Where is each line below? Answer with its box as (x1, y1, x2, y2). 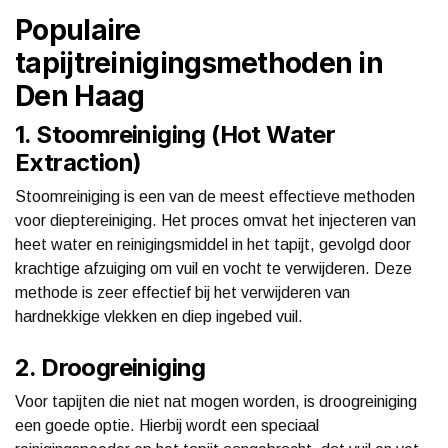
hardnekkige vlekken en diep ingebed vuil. (15, 307, 303, 325)
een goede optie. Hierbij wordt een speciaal (15, 416, 319, 434)
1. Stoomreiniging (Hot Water (15, 119, 336, 149)
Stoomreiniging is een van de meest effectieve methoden (15, 187, 415, 205)
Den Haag (15, 78, 145, 113)
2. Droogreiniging (15, 352, 206, 382)
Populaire (15, 12, 141, 47)
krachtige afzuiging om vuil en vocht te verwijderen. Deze (15, 259, 412, 277)
